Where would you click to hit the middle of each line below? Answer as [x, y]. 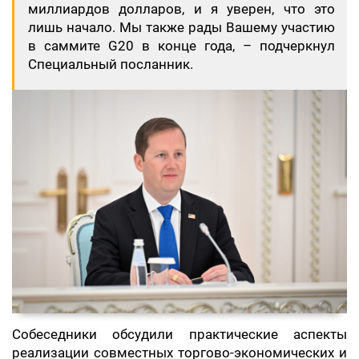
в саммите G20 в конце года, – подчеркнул [182, 46]
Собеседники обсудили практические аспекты [179, 334]
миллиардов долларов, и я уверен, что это [182, 10]
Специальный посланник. [111, 65]
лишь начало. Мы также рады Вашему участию [182, 28]
